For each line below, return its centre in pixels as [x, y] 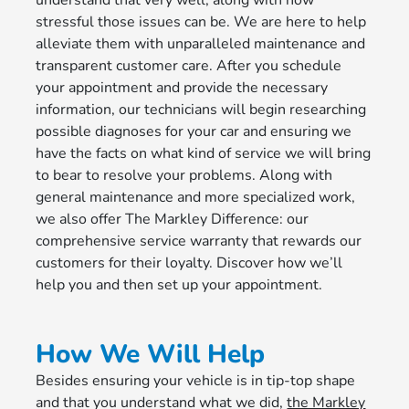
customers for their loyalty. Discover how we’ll [189, 263]
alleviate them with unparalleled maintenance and [201, 44]
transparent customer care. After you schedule [189, 66]
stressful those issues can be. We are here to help [201, 22]
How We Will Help [151, 355]
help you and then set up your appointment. [179, 285]
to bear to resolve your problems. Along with [184, 176]
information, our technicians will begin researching [201, 110]
